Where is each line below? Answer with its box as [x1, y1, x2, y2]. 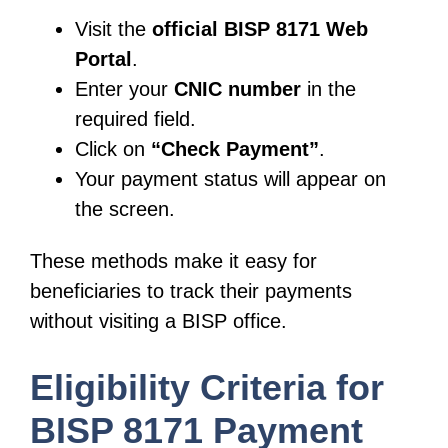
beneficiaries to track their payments [30, 280, 352, 302]
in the [301, 77, 356, 100]
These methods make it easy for [30, 250, 317, 272]
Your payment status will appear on [75, 167, 386, 190]
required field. [75, 107, 196, 130]
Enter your [75, 77, 174, 100]
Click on [75, 137, 151, 160]
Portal [75, 47, 132, 70]
